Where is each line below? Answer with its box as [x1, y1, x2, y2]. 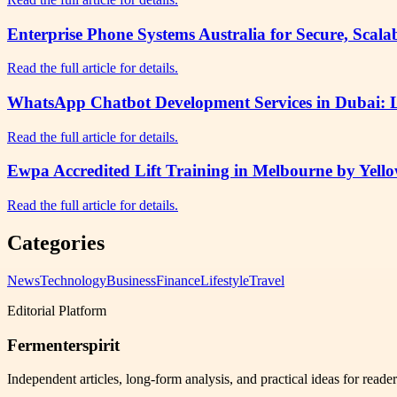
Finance [156, 272, 200, 288]
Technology [40, 272, 106, 288]
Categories [7, 231, 105, 255]
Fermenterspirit [7, 335, 120, 354]
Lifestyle [200, 272, 249, 288]
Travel [249, 272, 284, 288]
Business [106, 272, 156, 288]
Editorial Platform [7, 302, 106, 318]
